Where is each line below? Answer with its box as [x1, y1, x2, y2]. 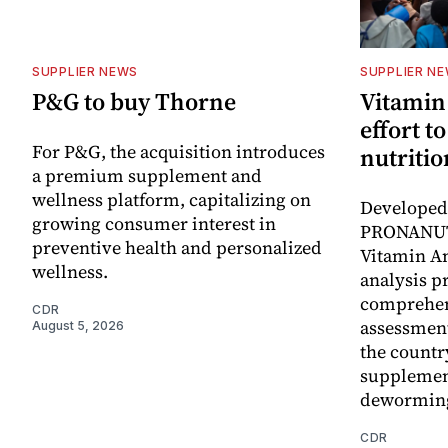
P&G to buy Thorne [32, 85, 236, 119]
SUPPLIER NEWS [32, 64, 139, 80]
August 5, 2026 [32, 318, 124, 334]
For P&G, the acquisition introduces [32, 139, 325, 165]
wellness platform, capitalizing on [32, 187, 311, 213]
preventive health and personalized [32, 235, 322, 261]
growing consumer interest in [32, 211, 276, 237]
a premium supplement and [32, 163, 262, 189]
